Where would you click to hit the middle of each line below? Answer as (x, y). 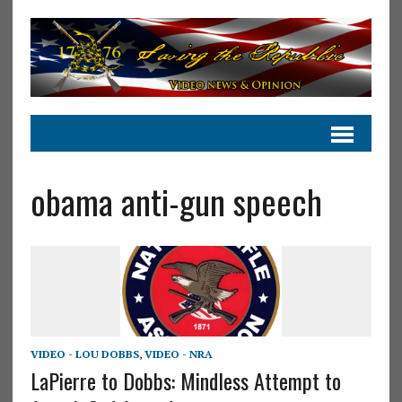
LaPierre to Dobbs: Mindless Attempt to (185, 380)
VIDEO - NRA (178, 354)
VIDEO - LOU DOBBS (84, 354)
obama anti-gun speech (176, 201)
